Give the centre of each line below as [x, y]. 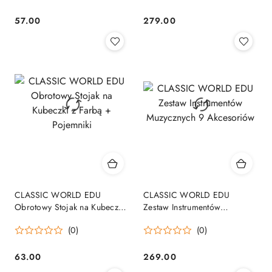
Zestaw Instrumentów [182, 207]
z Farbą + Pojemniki [53, 219]
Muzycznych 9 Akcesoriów [193, 219]
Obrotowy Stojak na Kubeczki [70, 207]
